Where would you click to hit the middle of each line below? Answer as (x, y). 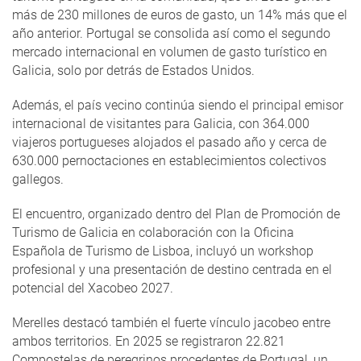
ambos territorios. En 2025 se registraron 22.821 (149, 342)
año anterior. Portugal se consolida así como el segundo (171, 34)
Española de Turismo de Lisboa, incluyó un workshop (163, 251)
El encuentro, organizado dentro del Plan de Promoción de (176, 214)
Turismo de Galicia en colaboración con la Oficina (153, 233)
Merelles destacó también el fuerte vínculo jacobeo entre (171, 323)
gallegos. (38, 180)
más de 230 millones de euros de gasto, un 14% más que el (180, 15)
